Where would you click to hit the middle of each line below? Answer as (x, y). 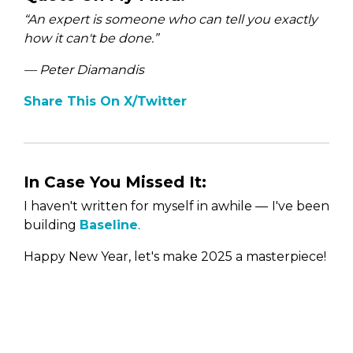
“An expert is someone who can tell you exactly (171, 19)
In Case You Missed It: (115, 182)
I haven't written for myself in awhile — (146, 206)
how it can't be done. (89, 38)
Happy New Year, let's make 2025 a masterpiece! (175, 256)
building (52, 225)
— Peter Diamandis (84, 69)
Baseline (109, 225)
